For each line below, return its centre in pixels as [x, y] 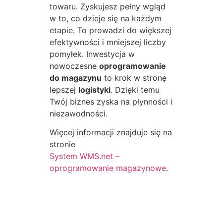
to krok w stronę [134, 78]
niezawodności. [79, 113]
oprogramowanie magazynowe [108, 168]
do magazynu [76, 78]
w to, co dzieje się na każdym [106, 18]
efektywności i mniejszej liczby [108, 42]
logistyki [94, 89]
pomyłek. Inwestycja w [92, 54]
